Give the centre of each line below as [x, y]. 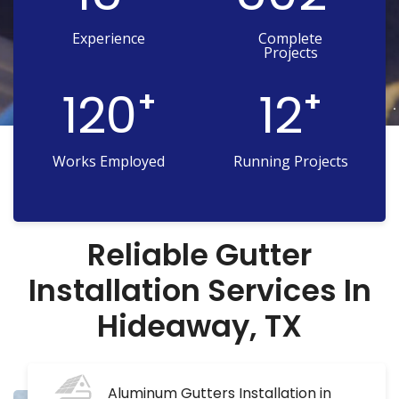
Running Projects [290, 162]
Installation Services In [199, 291]
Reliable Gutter [199, 256]
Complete [290, 39]
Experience [109, 39]
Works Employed [109, 162]
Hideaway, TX [199, 327]
